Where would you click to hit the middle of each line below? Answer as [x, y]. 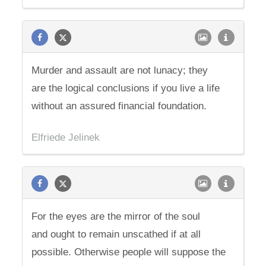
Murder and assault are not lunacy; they [120, 70]
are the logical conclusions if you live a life [126, 88]
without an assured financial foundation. [119, 106]
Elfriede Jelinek [66, 137]
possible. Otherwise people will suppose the [129, 252]
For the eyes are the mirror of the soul [116, 216]
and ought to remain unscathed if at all [116, 234]
